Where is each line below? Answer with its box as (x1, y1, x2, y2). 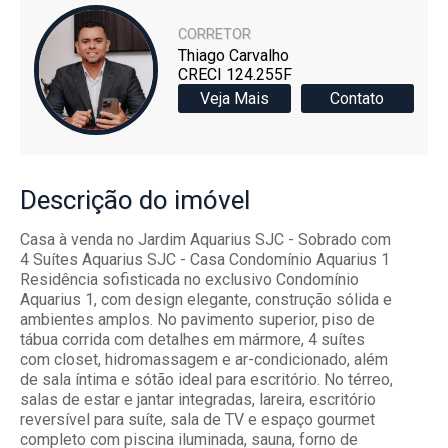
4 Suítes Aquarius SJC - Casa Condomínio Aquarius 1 (20, 249, 390, 269)
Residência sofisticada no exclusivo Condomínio (20, 269, 359, 289)
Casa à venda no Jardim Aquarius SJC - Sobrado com (20, 229, 391, 249)
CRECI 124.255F (177, 65, 292, 85)
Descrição (20, 184, 133, 215)
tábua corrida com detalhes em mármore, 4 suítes (20, 329, 365, 349)
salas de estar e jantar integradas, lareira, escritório (20, 389, 376, 409)
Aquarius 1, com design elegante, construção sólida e (20, 289, 392, 309)
